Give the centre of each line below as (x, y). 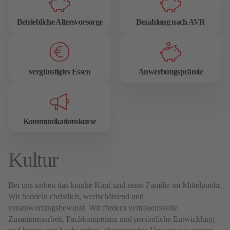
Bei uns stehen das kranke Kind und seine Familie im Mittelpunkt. (115, 185)
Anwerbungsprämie (170, 72)
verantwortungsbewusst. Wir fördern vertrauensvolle (93, 208)
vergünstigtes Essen (60, 72)
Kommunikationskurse (60, 121)
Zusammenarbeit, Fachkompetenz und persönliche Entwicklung (111, 219)
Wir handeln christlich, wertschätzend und (76, 196)
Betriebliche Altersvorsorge (60, 22)
